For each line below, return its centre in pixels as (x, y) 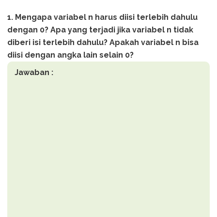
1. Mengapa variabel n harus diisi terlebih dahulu (102, 17)
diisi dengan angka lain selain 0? (71, 55)
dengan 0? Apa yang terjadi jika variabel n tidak (100, 30)
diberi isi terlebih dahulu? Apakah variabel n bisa (103, 42)
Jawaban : (34, 72)
